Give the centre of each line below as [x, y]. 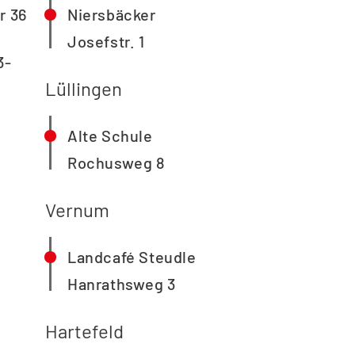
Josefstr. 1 [106, 42]
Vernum [77, 209]
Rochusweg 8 [116, 163]
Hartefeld [84, 330]
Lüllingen [84, 88]
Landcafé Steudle [132, 257]
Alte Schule [110, 136]
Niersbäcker [112, 15]
